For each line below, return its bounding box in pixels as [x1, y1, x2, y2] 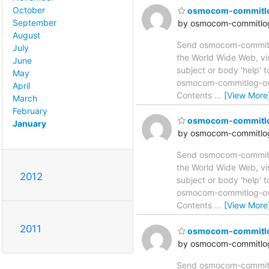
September [13, 17, 56, 28]
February [13, 106, 47, 116]
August [13, 30, 40, 41]
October [13, 5, 45, 16]
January [13, 118, 46, 129]
